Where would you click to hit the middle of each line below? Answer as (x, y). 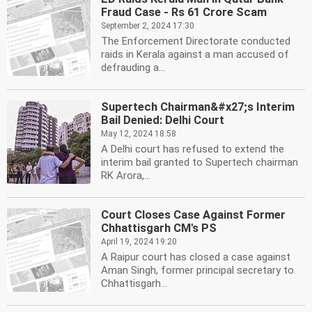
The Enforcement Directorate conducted (196, 41)
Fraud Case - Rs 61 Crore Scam (184, 12)
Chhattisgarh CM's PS (159, 228)
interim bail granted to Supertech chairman (200, 162)
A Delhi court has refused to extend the (193, 149)
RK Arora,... (126, 175)
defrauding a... (133, 68)
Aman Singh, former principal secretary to (197, 270)
